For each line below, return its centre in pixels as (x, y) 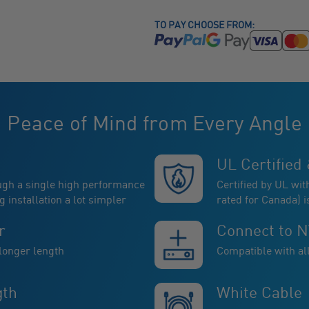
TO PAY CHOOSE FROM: (205, 24)
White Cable (259, 291)
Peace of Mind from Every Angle (154, 122)
